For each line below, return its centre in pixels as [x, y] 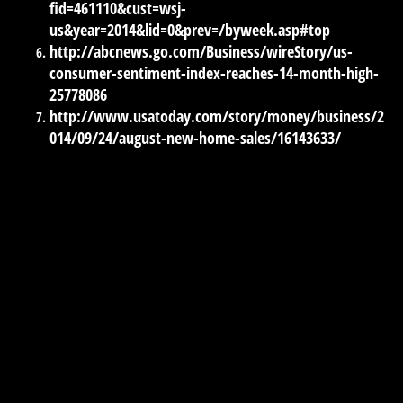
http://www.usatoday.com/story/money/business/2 [217, 116]
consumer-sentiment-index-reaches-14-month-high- [214, 72]
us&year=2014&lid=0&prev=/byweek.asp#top [190, 29]
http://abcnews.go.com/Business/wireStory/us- [201, 51]
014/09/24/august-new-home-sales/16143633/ [195, 137]
